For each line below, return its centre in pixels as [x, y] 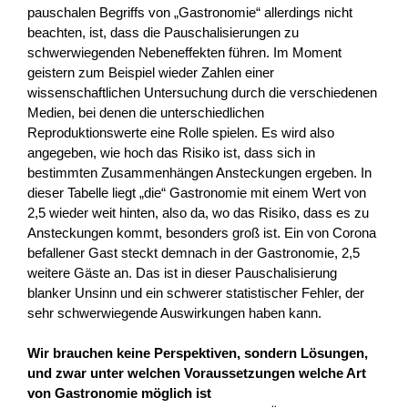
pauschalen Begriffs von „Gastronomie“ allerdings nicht [190, 12]
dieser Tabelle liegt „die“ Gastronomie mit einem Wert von [197, 192]
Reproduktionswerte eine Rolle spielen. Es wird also [181, 132]
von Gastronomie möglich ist [119, 393]
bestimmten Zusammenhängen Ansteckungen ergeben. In [199, 172]
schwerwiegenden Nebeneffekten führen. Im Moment [184, 52]
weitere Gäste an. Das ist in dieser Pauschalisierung [182, 272]
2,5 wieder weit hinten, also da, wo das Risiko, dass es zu [198, 212]
